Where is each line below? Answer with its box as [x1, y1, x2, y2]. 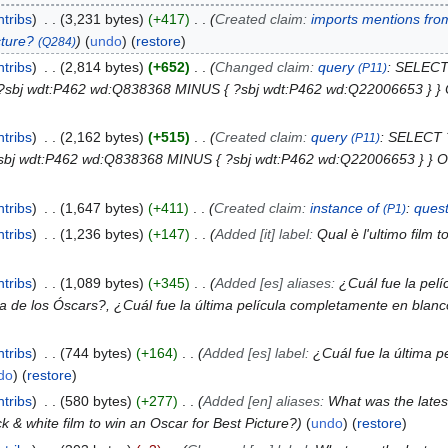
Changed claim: [214, 59, 318, 76]
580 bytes [64, 393, 127, 410]
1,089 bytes [64, 274, 139, 291]
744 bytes [64, 344, 127, 361]
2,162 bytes [64, 129, 139, 146]
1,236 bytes [64, 226, 139, 243]
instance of [309, 199, 379, 216]
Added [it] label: [214, 226, 317, 243]
